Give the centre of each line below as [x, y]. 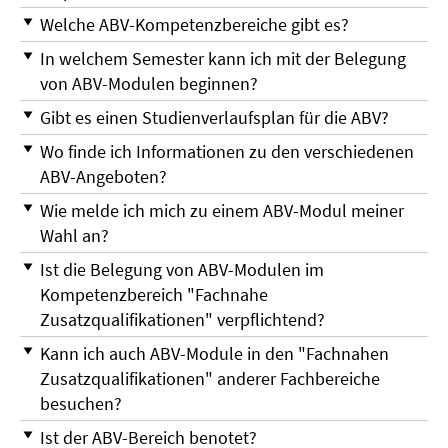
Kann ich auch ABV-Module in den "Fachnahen [214, 354]
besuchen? [81, 404]
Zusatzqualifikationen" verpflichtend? [182, 320]
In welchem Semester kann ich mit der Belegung [223, 59]
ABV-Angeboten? [103, 177]
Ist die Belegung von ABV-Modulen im [182, 270]
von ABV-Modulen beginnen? [149, 84]
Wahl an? [74, 236]
